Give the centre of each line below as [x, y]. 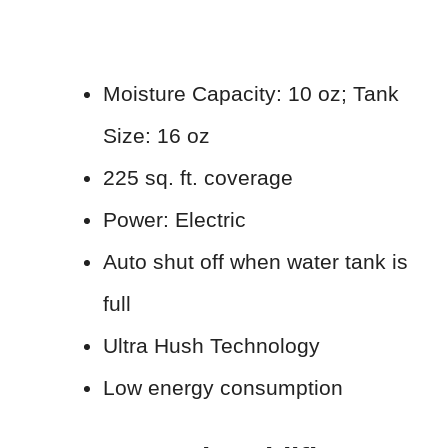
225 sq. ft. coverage [198, 178]
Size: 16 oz [156, 136]
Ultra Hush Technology [211, 346]
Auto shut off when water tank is [255, 262]
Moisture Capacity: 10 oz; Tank [251, 94]
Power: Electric [174, 220]
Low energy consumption [223, 388]
